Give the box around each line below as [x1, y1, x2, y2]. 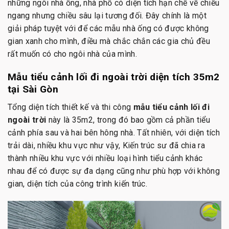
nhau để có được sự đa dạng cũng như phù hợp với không [8, 166, 220, 176]
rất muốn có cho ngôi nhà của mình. [8, 49, 137, 59]
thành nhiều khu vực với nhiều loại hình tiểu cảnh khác [8, 153, 203, 163]
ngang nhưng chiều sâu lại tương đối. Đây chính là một [8, 11, 207, 21]
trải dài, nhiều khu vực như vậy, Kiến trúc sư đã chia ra [8, 140, 205, 150]
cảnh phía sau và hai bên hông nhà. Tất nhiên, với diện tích [8, 127, 220, 138]
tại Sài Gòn [8, 83, 59, 96]
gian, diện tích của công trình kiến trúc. [8, 178, 148, 189]
